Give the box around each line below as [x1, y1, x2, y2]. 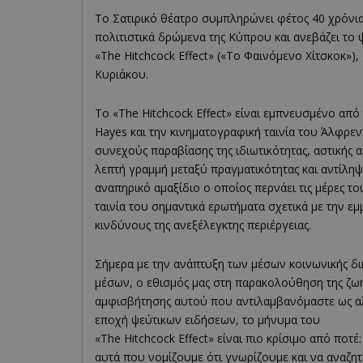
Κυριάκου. [95, 66, 148, 83]
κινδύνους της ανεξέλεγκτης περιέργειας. [95, 217, 311, 233]
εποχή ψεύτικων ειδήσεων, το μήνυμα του [95, 312, 320, 328]
